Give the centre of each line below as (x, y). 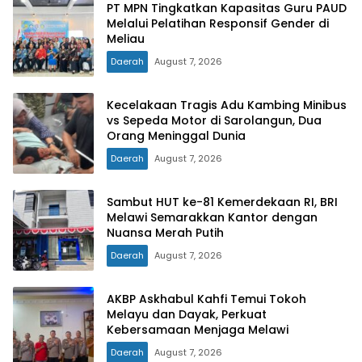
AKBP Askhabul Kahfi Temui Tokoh (206, 299)
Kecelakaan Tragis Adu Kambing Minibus (227, 105)
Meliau (126, 38)
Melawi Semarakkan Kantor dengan (212, 217)
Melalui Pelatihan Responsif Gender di (218, 23)
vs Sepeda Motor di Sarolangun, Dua (214, 120)
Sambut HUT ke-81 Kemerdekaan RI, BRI (222, 202)
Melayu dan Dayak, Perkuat (187, 314)
